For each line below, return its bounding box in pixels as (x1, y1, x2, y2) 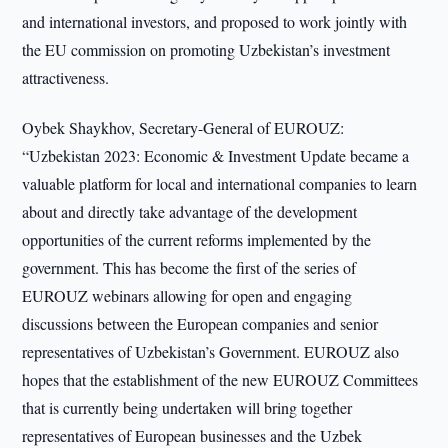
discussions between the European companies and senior (22, 313, 379, 334)
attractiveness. (22, 67, 110, 88)
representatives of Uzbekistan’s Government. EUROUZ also (22, 341, 400, 362)
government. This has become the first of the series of (22, 257, 357, 278)
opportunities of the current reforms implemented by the (22, 229, 372, 250)
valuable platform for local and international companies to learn (22, 173, 418, 194)
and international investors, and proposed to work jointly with (22, 11, 408, 32)
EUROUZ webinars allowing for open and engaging (22, 285, 353, 306)
